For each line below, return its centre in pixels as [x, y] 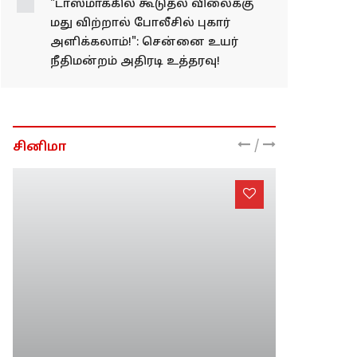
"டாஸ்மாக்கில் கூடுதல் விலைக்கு [152, 42]
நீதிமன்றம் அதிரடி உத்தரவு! [135, 100]
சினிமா [40, 185]
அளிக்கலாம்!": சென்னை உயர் [144, 80]
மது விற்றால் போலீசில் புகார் [140, 61]
